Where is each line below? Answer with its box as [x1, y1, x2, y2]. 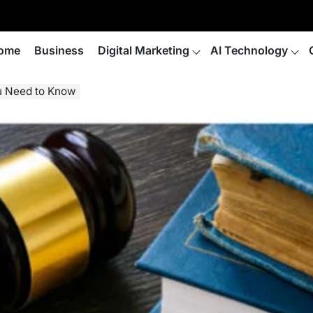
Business [34, 43, 84, 57]
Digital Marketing [98, 43, 189, 57]
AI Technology [210, 43, 288, 57]
